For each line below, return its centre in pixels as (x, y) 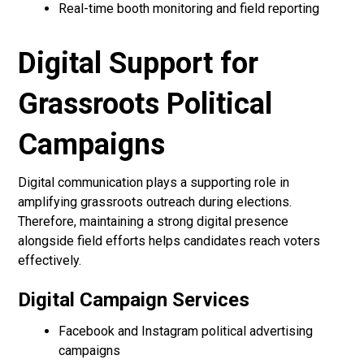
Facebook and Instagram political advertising (186, 331)
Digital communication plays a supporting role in (154, 183)
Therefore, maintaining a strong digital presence (154, 222)
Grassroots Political (145, 104)
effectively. (50, 261)
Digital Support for (139, 64)
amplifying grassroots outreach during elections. (155, 202)
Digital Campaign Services (134, 300)
